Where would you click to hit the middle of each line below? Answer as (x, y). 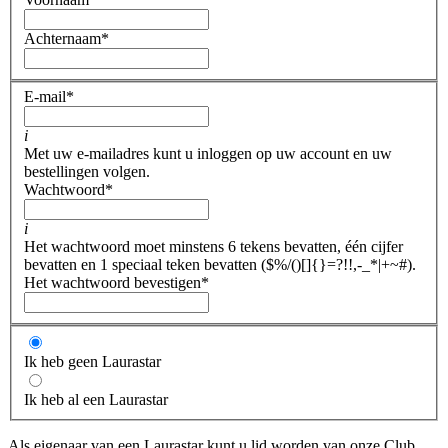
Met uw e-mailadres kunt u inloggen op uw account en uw (208, 154)
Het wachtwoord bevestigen (112, 283)
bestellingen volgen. (87, 172)
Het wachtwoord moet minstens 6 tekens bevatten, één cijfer (213, 247)
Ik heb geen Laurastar (92, 362)
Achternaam (62, 38)
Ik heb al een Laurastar (96, 400)
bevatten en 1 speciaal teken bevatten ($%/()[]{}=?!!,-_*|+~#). (220, 265)
